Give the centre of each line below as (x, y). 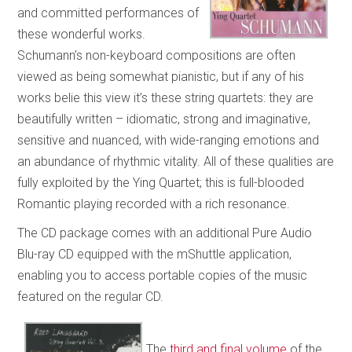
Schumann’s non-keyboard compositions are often (157, 55)
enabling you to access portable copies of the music (163, 275)
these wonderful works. (82, 34)
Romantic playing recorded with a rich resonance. (154, 203)
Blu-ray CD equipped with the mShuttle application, (155, 254)
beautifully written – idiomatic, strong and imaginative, (164, 119)
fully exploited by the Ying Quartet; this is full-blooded (161, 182)
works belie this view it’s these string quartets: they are (166, 97)
